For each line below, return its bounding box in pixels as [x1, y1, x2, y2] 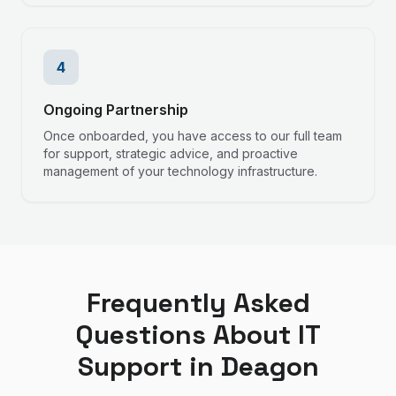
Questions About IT [75, 317, 321, 352]
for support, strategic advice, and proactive [43, 146, 298, 161]
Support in [77, 349, 221, 384]
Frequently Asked [86, 286, 310, 320]
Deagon [220, 349, 319, 384]
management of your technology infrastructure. [43, 164, 317, 179]
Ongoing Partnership [43, 101, 188, 118]
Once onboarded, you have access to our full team [43, 128, 342, 143]
